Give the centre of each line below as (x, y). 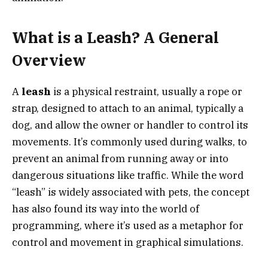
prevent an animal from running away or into (120, 159)
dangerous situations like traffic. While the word (128, 176)
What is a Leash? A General (115, 38)
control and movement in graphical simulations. (128, 243)
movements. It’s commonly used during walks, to (130, 142)
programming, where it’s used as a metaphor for (128, 226)
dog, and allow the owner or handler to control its (130, 125)
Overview (49, 60)
